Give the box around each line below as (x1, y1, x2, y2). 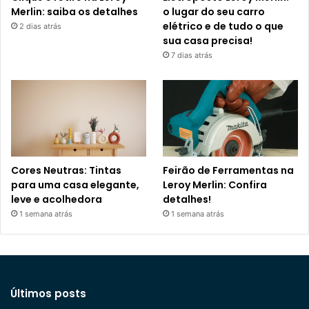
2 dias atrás (19, 21, 61, 32)
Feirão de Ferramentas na (163, 163, 295, 177)
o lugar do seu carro (163, 5, 266, 19)
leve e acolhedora (11, 192, 102, 206)
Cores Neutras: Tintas (11, 163, 121, 177)
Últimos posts (10, 286, 86, 301)
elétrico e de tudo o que (163, 19, 284, 34)
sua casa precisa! (163, 34, 253, 48)
